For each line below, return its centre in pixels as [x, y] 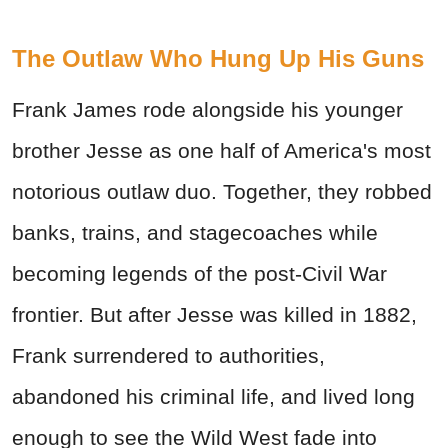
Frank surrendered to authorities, [168, 356]
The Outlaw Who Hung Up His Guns [218, 59]
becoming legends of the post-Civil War [199, 274]
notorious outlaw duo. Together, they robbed [222, 192]
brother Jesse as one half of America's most [221, 151]
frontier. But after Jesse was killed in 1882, [214, 315]
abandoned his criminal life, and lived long [213, 397]
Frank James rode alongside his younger [207, 110]
